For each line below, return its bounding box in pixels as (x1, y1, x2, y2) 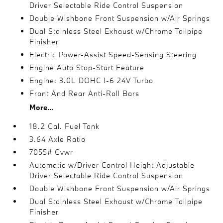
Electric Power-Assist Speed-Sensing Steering (29, 50, 197, 59)
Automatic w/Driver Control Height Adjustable (29, 160, 195, 170)
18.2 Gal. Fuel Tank (29, 121, 100, 131)
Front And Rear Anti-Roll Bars (29, 89, 140, 98)
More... (29, 103, 54, 112)
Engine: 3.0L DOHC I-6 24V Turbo (29, 76, 154, 85)
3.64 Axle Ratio (29, 134, 86, 144)
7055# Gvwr (29, 147, 74, 157)
